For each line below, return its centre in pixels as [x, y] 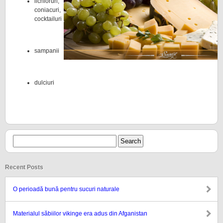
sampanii [47, 51]
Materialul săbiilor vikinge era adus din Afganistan [80, 214]
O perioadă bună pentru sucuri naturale [66, 189]
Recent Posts [24, 167]
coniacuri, [48, 10]
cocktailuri [48, 19]
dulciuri [44, 83]
